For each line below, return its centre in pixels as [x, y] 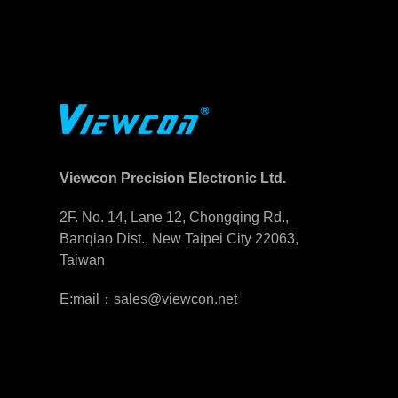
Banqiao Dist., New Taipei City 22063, [179, 239]
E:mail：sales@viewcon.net [149, 299]
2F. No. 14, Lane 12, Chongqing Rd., [175, 218]
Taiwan [83, 260]
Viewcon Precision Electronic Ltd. [173, 179]
